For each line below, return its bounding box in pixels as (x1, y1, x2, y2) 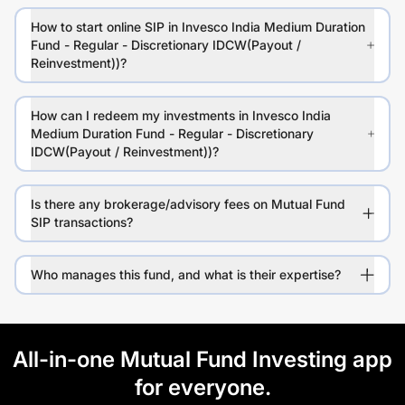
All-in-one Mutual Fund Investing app (13, 346, 392, 373)
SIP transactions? (31, 214, 133, 231)
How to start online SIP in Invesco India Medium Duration (31, 19, 365, 35)
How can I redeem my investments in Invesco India (31, 108, 331, 124)
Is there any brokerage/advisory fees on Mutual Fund (31, 196, 345, 212)
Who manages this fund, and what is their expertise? (31, 267, 341, 283)
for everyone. (134, 374, 271, 401)
